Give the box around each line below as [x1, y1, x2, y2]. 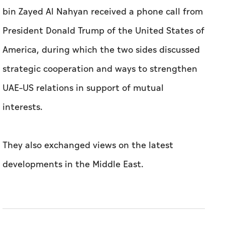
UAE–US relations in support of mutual [3, 81, 164, 95]
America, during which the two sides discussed [3, 43, 200, 57]
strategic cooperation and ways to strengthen [3, 62, 197, 76]
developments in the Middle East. [3, 158, 144, 172]
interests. [3, 100, 43, 115]
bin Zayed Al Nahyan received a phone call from [3, 5, 203, 19]
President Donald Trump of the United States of [3, 24, 204, 38]
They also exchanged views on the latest [3, 139, 173, 153]
